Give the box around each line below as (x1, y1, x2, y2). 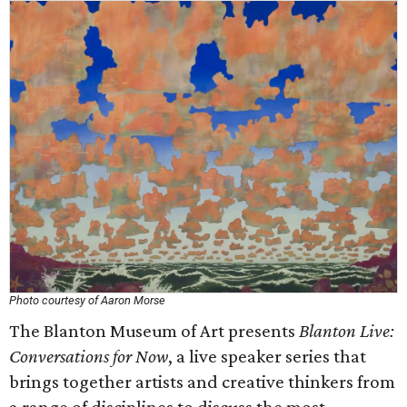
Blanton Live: (299, 320, 394, 342)
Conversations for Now (9, 345, 168, 367)
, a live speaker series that (168, 345, 366, 367)
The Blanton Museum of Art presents (9, 320, 299, 342)
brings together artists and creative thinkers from (9, 371, 395, 392)
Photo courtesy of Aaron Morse (9, 293, 165, 307)
